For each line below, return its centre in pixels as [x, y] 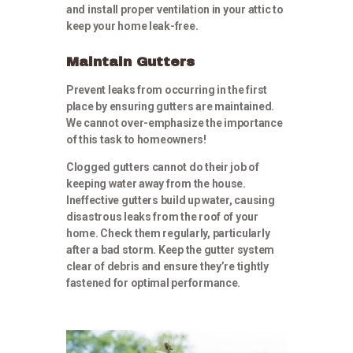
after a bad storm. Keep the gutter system [171, 250]
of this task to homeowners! [136, 140]
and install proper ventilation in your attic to [175, 10]
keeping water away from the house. [156, 184]
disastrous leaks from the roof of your [162, 217]
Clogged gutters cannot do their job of [163, 167]
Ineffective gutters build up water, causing [171, 201]
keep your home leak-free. [132, 26]
